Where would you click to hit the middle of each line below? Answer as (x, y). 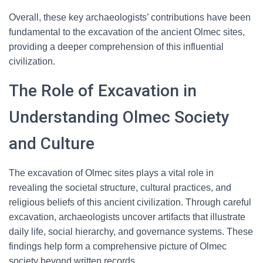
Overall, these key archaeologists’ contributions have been (130, 17)
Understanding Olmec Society (119, 117)
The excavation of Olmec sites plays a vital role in (111, 173)
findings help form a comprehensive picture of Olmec (118, 246)
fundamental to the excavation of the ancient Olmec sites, (127, 32)
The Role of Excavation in (103, 91)
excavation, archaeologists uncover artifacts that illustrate (127, 217)
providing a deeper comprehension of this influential (116, 47)
